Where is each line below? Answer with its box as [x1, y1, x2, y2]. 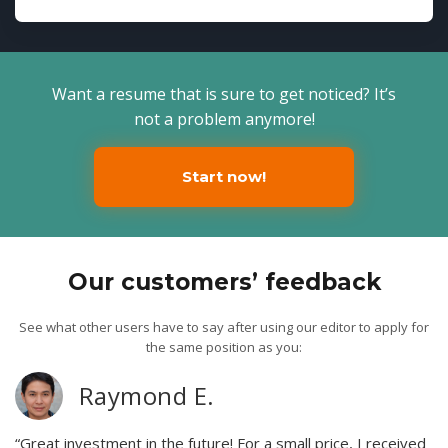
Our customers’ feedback [67, 267, 381, 296]
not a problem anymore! [133, 107, 315, 130]
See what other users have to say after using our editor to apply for [19, 317, 429, 336]
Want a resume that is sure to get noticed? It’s [52, 82, 396, 105]
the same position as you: [146, 337, 302, 356]
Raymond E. [79, 378, 215, 412]
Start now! [182, 166, 266, 186]
